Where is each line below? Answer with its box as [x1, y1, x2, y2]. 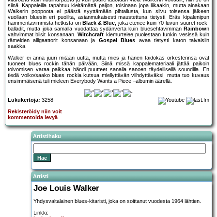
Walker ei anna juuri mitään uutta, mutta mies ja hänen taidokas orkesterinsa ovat [8, 55, 209, 61]
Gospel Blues [98, 37, 136, 44]
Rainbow [184, 26, 206, 32]
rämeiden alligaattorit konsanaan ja [8, 37, 99, 44]
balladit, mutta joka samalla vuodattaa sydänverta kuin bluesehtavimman [8, 26, 184, 32]
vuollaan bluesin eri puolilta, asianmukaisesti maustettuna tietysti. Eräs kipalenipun [8, 14, 209, 20]
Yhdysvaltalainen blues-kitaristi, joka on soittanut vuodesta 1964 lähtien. [33, 198, 201, 204]
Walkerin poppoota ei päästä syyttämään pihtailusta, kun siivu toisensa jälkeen [8, 8, 209, 15]
